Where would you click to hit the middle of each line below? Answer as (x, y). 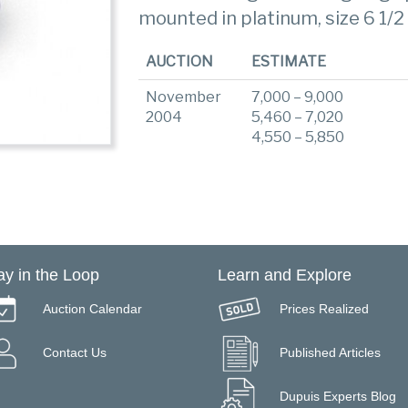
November (184, 97)
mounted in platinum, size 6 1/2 (272, 18)
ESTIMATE (289, 61)
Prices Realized (324, 308)
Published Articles (330, 352)
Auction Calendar (92, 308)
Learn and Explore (285, 275)
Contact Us (75, 352)
